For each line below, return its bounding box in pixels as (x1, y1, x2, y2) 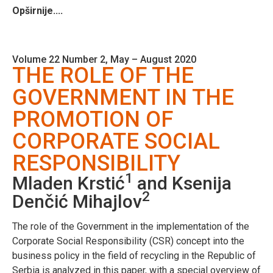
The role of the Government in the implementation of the (12, 220, 249, 232)
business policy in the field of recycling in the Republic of (12, 249, 256, 261)
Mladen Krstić (12, 172, 125, 194)
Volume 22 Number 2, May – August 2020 (12, 53, 196, 65)
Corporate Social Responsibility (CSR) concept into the (12, 235, 244, 247)
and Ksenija (133, 172, 232, 194)
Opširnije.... (12, 4, 63, 16)
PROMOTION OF (12, 106, 173, 132)
